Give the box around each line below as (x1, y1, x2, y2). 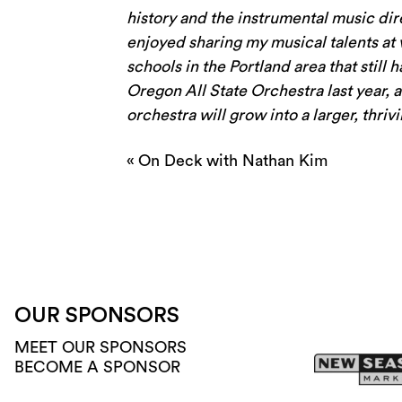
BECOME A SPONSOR (14, 359, 180, 376)
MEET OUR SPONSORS (14, 339, 187, 356)
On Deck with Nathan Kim (137, 153, 328, 170)
